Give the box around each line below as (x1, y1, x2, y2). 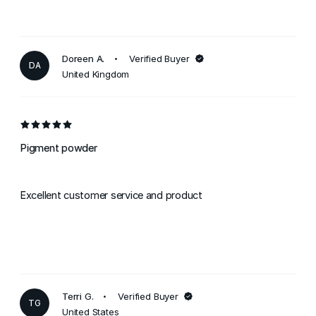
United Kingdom (62, 68, 130, 80)
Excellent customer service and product (20, 188, 202, 202)
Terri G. (62, 290, 94, 302)
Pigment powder (20, 141, 97, 154)
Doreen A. (62, 52, 105, 64)
